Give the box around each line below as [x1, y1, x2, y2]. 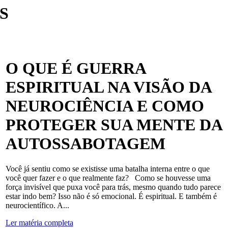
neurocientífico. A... [5, 201, 69, 210]
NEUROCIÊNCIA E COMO [5, 97, 204, 116]
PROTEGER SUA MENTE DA [5, 116, 222, 134]
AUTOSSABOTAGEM [5, 134, 165, 153]
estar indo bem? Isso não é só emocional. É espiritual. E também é [5, 191, 217, 201]
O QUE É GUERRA [5, 59, 146, 78]
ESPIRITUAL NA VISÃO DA [5, 78, 211, 97]
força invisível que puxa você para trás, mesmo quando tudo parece [5, 182, 221, 191]
